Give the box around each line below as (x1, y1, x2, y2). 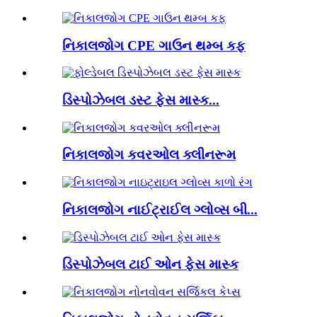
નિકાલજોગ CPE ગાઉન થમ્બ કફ (62, 38, 246, 53)
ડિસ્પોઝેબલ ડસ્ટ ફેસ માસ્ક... (62, 93, 219, 108)
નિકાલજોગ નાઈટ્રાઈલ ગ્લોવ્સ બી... (62, 202, 258, 217)
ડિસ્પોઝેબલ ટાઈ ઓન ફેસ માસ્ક (62, 257, 238, 272)
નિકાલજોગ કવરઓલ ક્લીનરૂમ (62, 147, 236, 163)
